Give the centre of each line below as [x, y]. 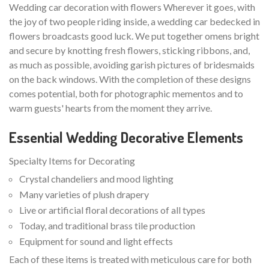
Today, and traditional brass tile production [107, 226]
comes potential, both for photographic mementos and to [126, 94]
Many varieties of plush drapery [84, 195]
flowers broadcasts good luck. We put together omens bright [134, 36]
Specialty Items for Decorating [72, 161]
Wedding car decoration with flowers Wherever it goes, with [132, 7]
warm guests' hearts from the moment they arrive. [110, 108]
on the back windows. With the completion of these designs [130, 79]
